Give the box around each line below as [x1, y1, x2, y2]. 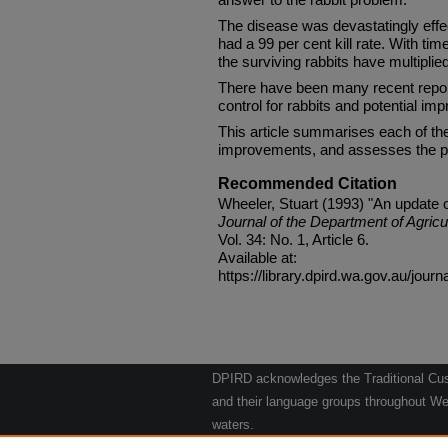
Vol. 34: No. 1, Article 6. [218, 230, 369, 248]
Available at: [218, 248, 297, 266]
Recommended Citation [218, 174, 397, 192]
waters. [212, 417, 254, 433]
